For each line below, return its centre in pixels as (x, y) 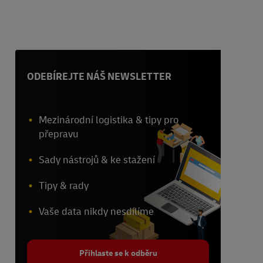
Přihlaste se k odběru (118, 254)
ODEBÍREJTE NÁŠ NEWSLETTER (99, 77)
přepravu (58, 134)
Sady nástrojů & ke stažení (97, 160)
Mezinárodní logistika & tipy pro (109, 120)
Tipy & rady (64, 186)
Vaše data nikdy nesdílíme (96, 212)
